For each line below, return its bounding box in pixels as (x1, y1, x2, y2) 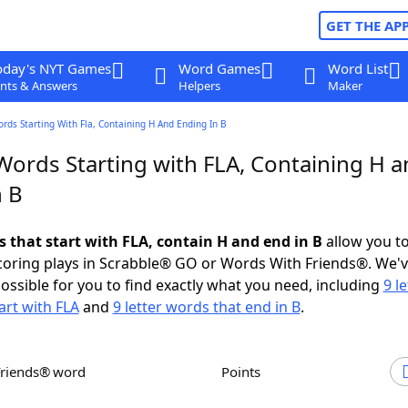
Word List (327, 59, 388, 77)
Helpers (178, 77, 220, 94)
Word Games (178, 59, 260, 77)
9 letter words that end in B (112, 297, 301, 317)
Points (229, 362, 260, 381)
